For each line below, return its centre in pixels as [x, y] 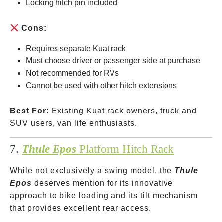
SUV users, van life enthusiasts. [74, 123]
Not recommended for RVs [72, 73]
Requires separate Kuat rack [76, 48]
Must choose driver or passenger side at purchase [113, 61]
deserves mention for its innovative [102, 183]
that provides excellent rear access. [81, 208]
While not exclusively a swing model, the [92, 171]
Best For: [29, 111]
